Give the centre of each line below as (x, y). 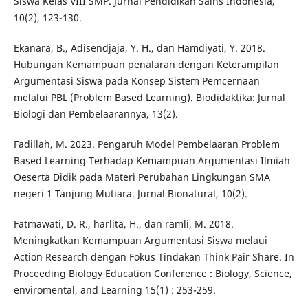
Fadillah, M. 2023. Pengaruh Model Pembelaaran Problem (146, 144)
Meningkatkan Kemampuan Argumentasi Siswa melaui (140, 241)
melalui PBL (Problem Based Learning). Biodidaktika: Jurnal (149, 98)
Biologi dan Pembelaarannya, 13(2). (96, 114)
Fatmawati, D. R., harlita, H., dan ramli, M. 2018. (123, 224)
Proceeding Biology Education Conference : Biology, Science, (153, 274)
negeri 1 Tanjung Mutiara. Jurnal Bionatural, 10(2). (130, 194)
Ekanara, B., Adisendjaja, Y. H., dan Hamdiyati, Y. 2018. (139, 48)
